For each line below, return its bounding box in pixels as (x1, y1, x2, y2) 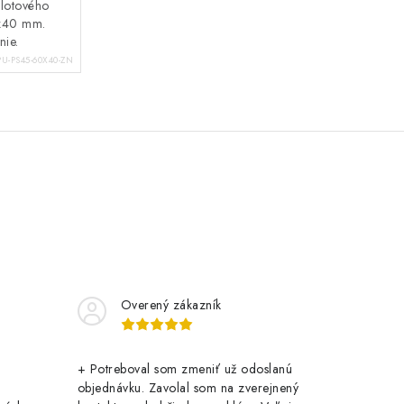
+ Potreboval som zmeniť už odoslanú (77, 360, 292, 379)
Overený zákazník (120, 296, 222, 315)
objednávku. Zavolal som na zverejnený (77, 379, 298, 398)
